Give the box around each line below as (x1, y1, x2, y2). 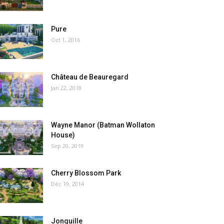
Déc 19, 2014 (51, 180, 84, 187)
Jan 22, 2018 (51, 84, 81, 91)
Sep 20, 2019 (51, 142, 83, 149)
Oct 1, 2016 (51, 36, 80, 43)
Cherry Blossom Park (51, 169, 121, 177)
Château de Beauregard (51, 73, 128, 81)
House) (51, 131, 75, 139)
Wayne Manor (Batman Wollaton (51, 121, 155, 129)
